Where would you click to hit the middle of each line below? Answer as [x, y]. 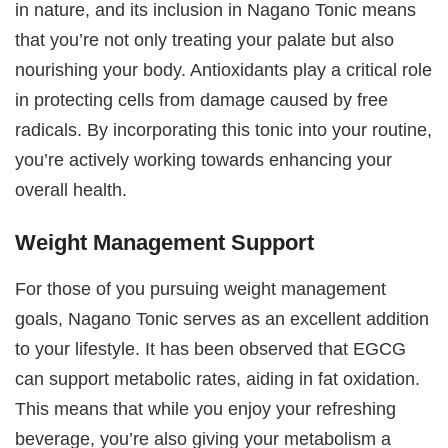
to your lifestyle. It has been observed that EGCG [211, 348]
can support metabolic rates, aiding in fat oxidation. [218, 378]
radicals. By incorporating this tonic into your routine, [224, 129]
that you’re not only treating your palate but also [205, 39]
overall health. [71, 189]
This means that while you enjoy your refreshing [206, 408]
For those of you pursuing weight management [201, 288]
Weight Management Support [165, 243]
